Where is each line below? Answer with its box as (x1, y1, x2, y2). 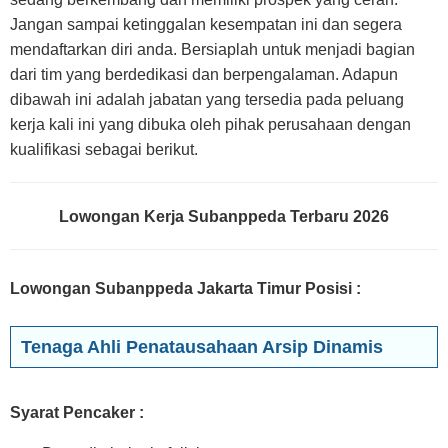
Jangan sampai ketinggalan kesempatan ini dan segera (10, 16, 402, 33)
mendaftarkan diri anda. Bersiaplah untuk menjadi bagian (10, 41, 415, 58)
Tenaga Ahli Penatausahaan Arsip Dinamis (21, 337, 383, 357)
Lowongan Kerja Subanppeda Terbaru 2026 (59, 208, 389, 225)
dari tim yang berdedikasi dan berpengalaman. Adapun (10, 66, 398, 83)
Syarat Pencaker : (10, 404, 144, 421)
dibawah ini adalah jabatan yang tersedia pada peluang (10, 91, 404, 108)
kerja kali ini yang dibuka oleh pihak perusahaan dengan (10, 116, 411, 133)
